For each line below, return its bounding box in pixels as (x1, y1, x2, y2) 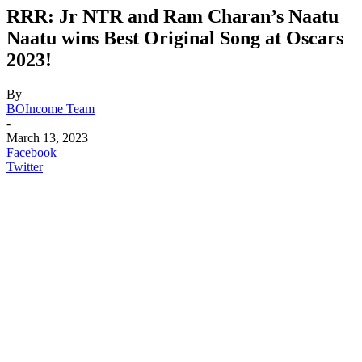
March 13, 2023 (6, 130, 88, 145)
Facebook (6, 145, 57, 159)
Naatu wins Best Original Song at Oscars (6, 27, 343, 48)
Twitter (6, 159, 43, 174)
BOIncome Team (6, 101, 95, 116)
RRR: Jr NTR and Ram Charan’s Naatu (6, 5, 339, 27)
